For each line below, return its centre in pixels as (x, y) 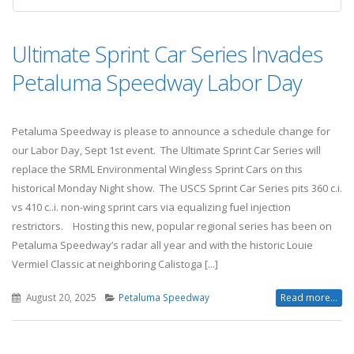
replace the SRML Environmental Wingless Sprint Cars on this (157, 169)
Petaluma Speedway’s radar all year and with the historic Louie (162, 245)
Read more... (309, 297)
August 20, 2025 (60, 297)
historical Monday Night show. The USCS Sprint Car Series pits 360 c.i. (177, 188)
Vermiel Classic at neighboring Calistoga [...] (115, 264)
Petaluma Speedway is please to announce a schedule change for (171, 131)
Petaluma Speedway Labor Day (157, 82)
